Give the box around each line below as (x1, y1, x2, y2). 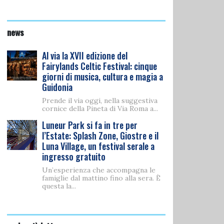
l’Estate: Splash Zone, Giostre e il (42, 129, 158, 142)
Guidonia (42, 80, 72, 93)
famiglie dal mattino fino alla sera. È (42, 173, 160, 182)
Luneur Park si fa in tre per (42, 118, 137, 131)
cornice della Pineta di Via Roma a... (42, 104, 158, 113)
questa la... (42, 181, 76, 190)
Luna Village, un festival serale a (42, 139, 154, 152)
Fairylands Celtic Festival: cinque (42, 59, 157, 72)
